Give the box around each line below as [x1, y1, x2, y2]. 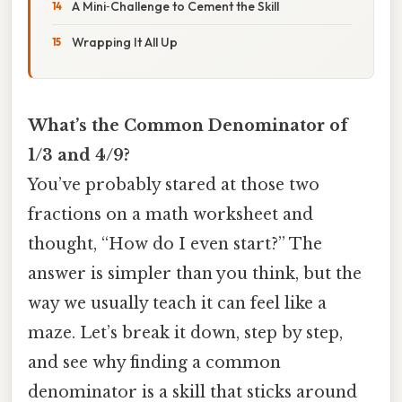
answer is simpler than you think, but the [28, 263, 362, 284]
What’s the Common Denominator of [28, 115, 348, 135]
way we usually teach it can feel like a [28, 293, 327, 313]
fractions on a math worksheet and [28, 204, 313, 224]
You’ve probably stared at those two [28, 174, 319, 195]
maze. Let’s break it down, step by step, [28, 322, 343, 343]
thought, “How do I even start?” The [28, 233, 322, 254]
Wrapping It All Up [72, 33, 178, 50]
